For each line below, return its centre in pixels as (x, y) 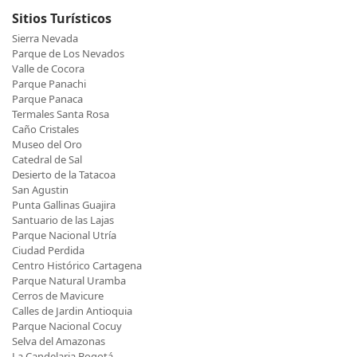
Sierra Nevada (45, 39)
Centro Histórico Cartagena (77, 266)
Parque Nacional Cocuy (67, 326)
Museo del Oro (47, 145)
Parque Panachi (49, 84)
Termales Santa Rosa (61, 114)
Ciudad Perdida (48, 251)
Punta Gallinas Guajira (64, 205)
